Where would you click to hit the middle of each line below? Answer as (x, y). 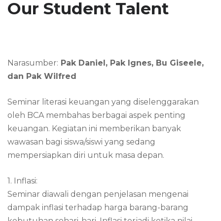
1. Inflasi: (22, 181)
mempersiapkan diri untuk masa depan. (86, 155)
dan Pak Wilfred (42, 76)
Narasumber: (33, 63)
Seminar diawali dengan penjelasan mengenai (98, 194)
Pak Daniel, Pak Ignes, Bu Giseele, (131, 63)
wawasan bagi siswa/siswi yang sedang (81, 142)
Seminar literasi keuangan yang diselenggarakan (103, 102)
